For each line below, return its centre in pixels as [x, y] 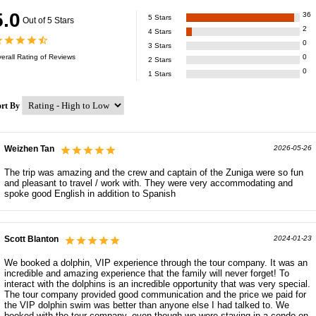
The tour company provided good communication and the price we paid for [155, 295]
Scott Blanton [31, 239]
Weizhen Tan [29, 149]
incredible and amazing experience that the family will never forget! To [147, 274]
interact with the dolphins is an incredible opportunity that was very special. [157, 284]
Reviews [62, 57]
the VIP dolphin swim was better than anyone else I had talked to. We [147, 305]
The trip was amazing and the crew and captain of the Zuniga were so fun [154, 173]
